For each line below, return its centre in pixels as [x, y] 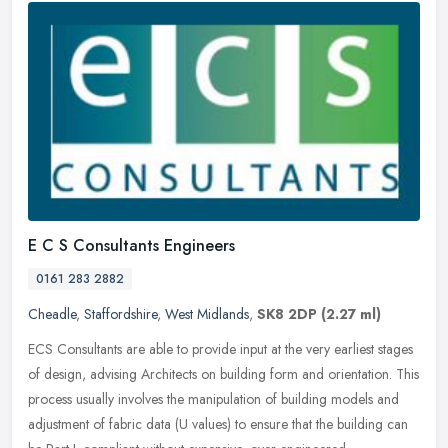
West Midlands [207, 314]
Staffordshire [120, 314]
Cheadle [52, 314]
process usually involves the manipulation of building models [200, 399]
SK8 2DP [287, 314]
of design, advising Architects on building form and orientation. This [223, 374]
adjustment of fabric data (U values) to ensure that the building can [218, 424]
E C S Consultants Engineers [131, 246]
